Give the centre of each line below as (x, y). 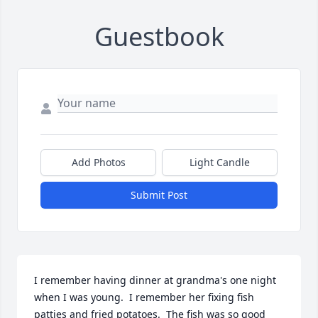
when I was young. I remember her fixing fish (144, 297)
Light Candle (220, 163)
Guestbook (159, 37)
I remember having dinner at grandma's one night (155, 280)
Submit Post (159, 195)
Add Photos (98, 163)
